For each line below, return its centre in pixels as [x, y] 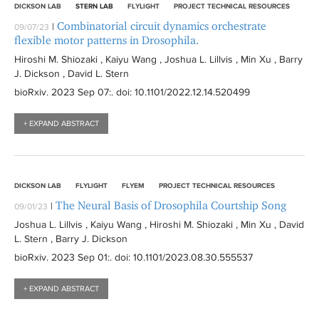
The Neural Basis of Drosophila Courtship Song [171, 205]
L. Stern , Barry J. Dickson [71, 239]
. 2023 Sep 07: [79, 92]
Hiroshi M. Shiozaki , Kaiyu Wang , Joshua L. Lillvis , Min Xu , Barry [158, 59]
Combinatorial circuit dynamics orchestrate [162, 26]
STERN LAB [94, 6]
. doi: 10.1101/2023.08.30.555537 [181, 257]
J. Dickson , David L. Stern [72, 73]
